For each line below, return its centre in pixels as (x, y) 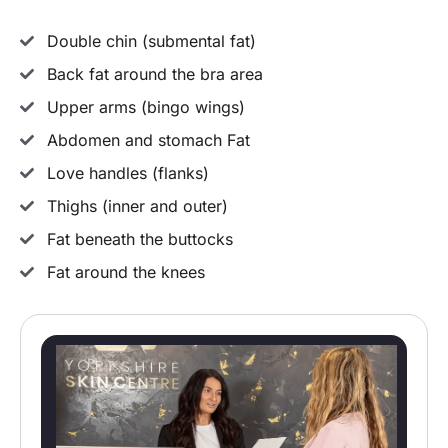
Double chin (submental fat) (151, 41)
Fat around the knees (125, 272)
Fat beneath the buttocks (139, 239)
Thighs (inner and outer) (137, 206)
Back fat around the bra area (154, 74)
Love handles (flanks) (127, 173)
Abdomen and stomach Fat (148, 140)
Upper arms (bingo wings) (145, 107)
